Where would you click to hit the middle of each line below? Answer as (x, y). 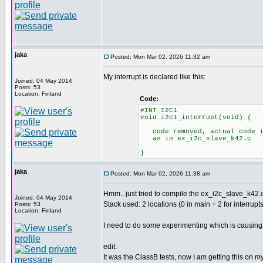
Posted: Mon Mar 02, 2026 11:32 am (160, 57)
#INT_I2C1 (159, 110)
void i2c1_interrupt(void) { (195, 117)
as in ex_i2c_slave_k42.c (195, 139)
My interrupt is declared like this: (154, 77)
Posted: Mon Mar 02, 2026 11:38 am (160, 173)
